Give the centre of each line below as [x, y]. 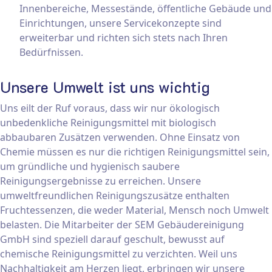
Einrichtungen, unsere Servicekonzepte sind [121, 23]
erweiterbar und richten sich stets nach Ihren [124, 38]
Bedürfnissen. [51, 53]
